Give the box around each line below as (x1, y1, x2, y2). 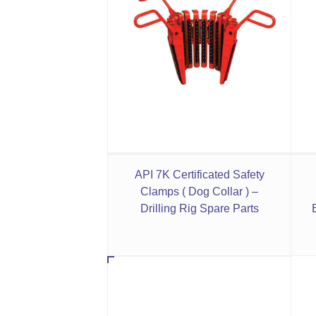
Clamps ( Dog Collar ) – (140, 185, 258, 197)
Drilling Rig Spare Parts (140, 202, 259, 214)
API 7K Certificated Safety (134, 168, 265, 181)
